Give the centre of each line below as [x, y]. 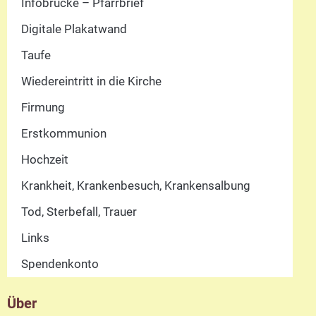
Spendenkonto [60, 263]
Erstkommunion [64, 133]
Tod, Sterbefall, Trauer [79, 211]
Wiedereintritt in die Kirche [91, 81]
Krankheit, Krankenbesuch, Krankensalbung [136, 185]
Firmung [43, 107]
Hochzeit [45, 159]
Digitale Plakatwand [74, 29]
